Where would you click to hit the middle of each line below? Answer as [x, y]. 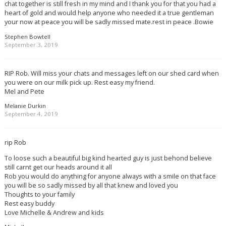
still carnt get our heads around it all [58, 167]
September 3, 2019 [31, 44]
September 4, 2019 [31, 114]
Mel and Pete [24, 91]
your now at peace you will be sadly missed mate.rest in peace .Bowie [109, 21]
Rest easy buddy [29, 203]
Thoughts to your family [39, 194]
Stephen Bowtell [27, 36]
